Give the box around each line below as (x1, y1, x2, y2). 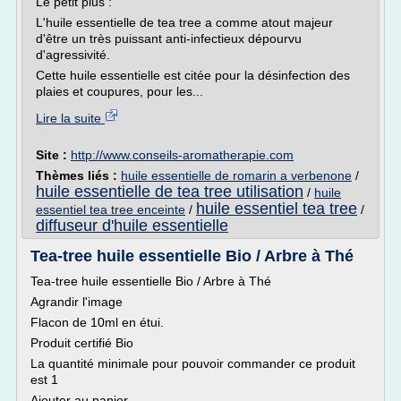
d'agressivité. (36, 47, 110, 62)
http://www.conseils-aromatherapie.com (71, 148, 294, 162)
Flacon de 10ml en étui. (30, 315, 164, 329)
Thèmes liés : (36, 168, 121, 183)
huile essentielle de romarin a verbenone (121, 168, 352, 183)
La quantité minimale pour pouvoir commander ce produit (30, 356, 355, 371)
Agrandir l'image (30, 294, 123, 309)
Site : (36, 148, 71, 162)
